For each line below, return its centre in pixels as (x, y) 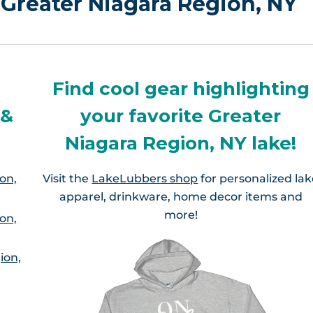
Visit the (67, 178)
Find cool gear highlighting (181, 89)
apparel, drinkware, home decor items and (181, 196)
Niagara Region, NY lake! (181, 143)
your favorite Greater (181, 116)
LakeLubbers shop (145, 178)
